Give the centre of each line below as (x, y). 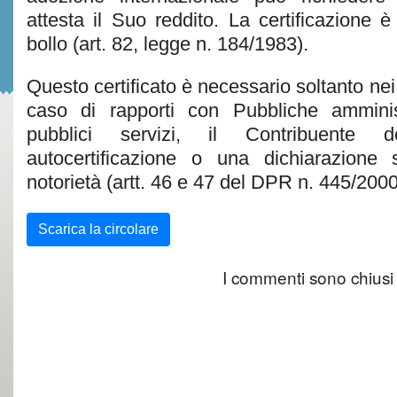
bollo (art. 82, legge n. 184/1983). (167, 44)
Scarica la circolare (98, 229)
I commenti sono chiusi (308, 277)
